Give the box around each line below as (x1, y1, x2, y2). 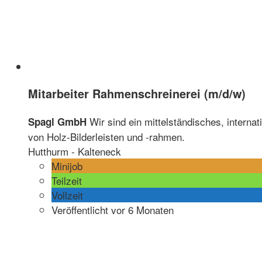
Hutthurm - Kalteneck (28, 143, 121, 158)
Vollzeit (51, 187, 83, 202)
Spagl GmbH (28, 114, 87, 129)
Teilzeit (51, 173, 82, 188)
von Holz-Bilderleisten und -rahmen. (28, 129, 185, 144)
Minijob (51, 158, 82, 173)
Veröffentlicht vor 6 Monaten (51, 202, 174, 217)
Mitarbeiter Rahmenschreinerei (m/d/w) (28, 85, 246, 102)
